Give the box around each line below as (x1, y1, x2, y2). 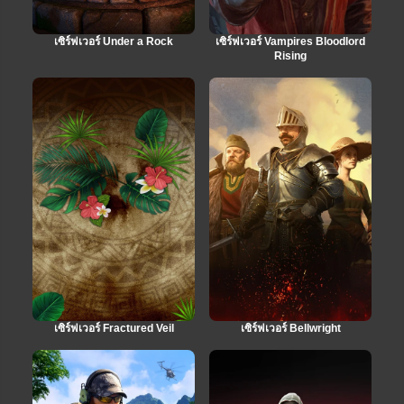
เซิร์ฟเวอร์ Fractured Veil (53, 321, 174, 335)
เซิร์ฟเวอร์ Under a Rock (54, 34, 173, 48)
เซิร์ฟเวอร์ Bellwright (240, 321, 341, 335)
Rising (274, 49, 307, 62)
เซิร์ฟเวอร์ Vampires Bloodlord (216, 34, 365, 48)
